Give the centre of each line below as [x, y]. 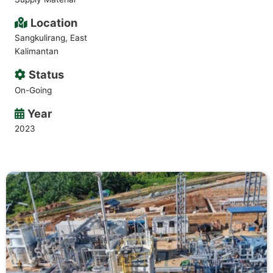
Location [54, 22]
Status [46, 75]
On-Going [33, 90]
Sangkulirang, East [51, 38]
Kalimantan [36, 51]
